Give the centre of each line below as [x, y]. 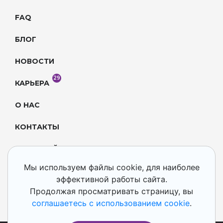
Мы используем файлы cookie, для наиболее [111, 167]
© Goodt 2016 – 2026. [55, 200]
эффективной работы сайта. [111, 179]
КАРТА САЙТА [42, 149]
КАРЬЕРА [32, 83]
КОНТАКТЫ [37, 127]
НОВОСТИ [35, 61]
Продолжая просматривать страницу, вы [111, 191]
